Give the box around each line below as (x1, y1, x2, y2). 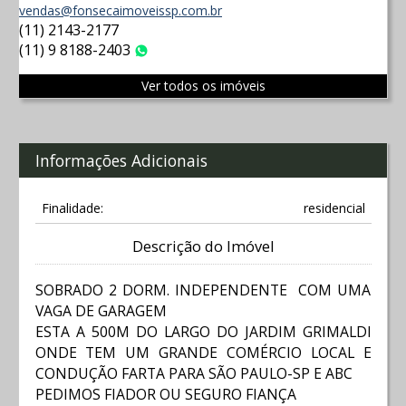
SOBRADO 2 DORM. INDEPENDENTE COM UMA (34, 279, 372, 300)
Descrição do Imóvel (132, 237, 274, 257)
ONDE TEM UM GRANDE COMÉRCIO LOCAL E (34, 342, 372, 362)
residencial (303, 199, 365, 217)
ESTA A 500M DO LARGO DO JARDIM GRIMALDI (34, 321, 372, 342)
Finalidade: (41, 199, 103, 217)
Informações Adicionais (34, 149, 208, 171)
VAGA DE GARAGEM (34, 300, 167, 321)
